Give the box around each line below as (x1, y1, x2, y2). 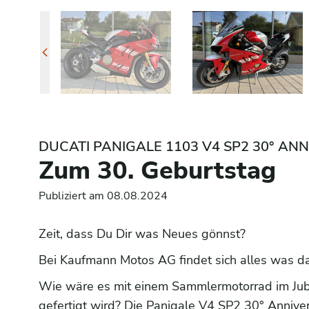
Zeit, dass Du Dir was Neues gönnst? (39, 226, 246, 242)
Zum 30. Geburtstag (39, 154, 276, 188)
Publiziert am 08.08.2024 (39, 188, 168, 203)
